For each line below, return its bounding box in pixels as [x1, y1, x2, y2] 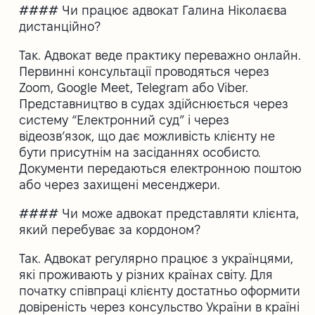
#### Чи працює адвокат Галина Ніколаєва [19, 3, 288, 17]
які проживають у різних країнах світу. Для [19, 267, 274, 281]
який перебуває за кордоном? [19, 222, 201, 236]
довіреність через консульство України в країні [19, 300, 300, 314]
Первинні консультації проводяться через [19, 64, 270, 78]
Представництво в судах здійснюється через [19, 96, 289, 110]
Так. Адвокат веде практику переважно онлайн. [19, 48, 302, 62]
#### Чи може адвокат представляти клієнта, [19, 206, 300, 220]
